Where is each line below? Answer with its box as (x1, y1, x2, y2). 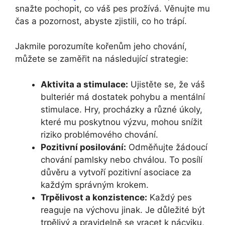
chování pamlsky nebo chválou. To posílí (41, 154, 202, 165)
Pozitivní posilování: (41, 142, 126, 152)
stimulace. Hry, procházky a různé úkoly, (41, 104, 202, 115)
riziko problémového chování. (41, 129, 158, 140)
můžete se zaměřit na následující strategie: (15, 54, 188, 64)
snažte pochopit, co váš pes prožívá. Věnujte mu (15, 3, 210, 14)
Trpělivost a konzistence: (41, 192, 147, 202)
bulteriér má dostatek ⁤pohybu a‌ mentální (41, 91, 205, 102)
